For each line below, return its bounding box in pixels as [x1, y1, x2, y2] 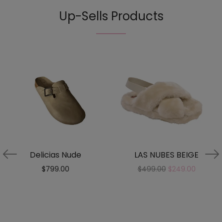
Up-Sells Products [58, 8, 164, 25]
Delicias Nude [30, 149, 81, 161]
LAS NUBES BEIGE [134, 149, 199, 161]
